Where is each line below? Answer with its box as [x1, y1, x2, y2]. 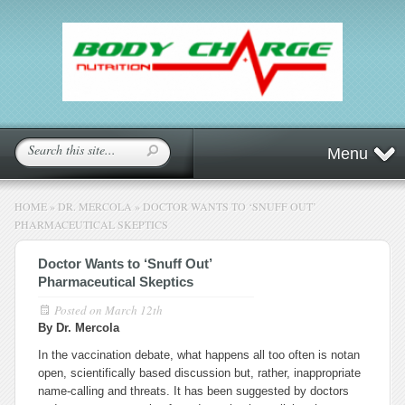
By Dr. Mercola [38, 321, 119, 334]
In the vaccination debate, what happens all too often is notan [38, 348, 360, 362]
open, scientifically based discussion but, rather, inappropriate [38, 366, 361, 380]
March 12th [105, 302, 163, 318]
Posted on [54, 302, 105, 318]
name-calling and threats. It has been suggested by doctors [38, 384, 349, 398]
